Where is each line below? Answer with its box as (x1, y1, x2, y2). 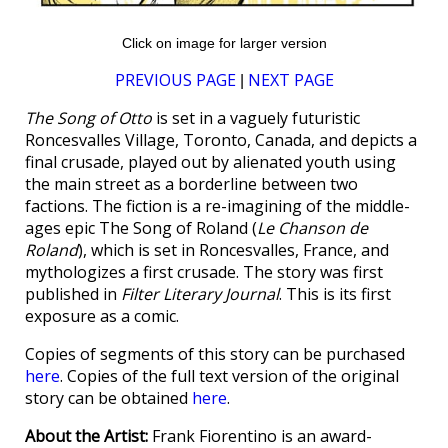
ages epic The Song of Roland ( (25, 217, 257, 240)
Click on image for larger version (121, 35, 327, 52)
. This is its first (279, 283, 391, 306)
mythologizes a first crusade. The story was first (25, 261, 383, 284)
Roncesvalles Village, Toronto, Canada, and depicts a (25, 129, 417, 152)
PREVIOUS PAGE (114, 69, 236, 92)
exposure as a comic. (25, 305, 179, 328)
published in (25, 283, 121, 306)
